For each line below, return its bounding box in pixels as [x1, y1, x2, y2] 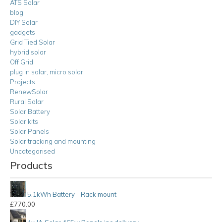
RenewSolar [10, 88, 48, 96]
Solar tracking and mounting [10, 137, 96, 145]
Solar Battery [10, 108, 50, 115]
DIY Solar [10, 18, 38, 26]
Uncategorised [10, 147, 55, 155]
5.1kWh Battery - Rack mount [27, 190, 116, 198]
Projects [10, 78, 35, 86]
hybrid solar [10, 48, 46, 56]
